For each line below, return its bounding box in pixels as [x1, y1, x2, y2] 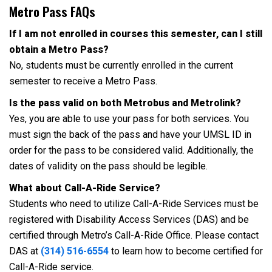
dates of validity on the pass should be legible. [9, 160, 212, 172]
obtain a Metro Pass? [9, 44, 109, 55]
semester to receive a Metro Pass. [9, 75, 157, 87]
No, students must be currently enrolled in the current [9, 59, 233, 71]
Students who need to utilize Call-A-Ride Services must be [9, 198, 259, 209]
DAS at [9, 245, 41, 257]
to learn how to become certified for [109, 245, 263, 257]
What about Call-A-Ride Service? [9, 182, 160, 194]
